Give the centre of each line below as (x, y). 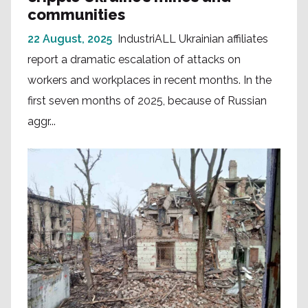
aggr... (42, 121)
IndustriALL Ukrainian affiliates (193, 38)
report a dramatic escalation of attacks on (134, 59)
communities (76, 14)
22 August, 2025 (70, 38)
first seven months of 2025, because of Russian (147, 100)
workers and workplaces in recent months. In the (150, 80)
